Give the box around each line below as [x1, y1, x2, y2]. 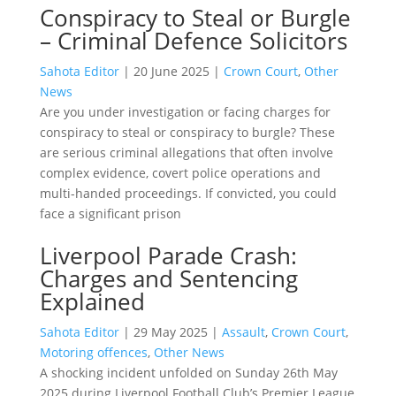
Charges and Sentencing [39, 262, 298, 294]
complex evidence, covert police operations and [39, 164, 321, 181]
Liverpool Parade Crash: [39, 239, 297, 271]
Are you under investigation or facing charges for [39, 103, 331, 120]
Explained [39, 285, 145, 317]
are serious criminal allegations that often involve [39, 143, 333, 161]
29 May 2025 [133, 323, 208, 340]
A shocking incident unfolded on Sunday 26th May [39, 363, 338, 381]
